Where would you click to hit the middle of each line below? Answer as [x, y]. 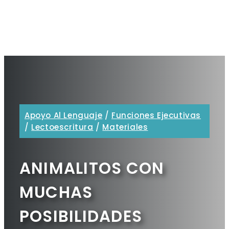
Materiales [125, 127]
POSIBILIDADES [81, 216]
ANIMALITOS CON [92, 168]
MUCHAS [56, 192]
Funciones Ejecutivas [156, 116]
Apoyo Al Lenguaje [64, 116]
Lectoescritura [62, 127]
